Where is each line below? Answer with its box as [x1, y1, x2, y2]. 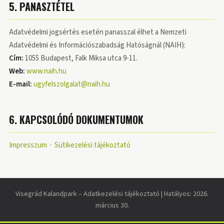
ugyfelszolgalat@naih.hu [33, 79, 110, 89]
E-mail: [9, 79, 32, 89]
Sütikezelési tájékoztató [54, 140, 130, 150]
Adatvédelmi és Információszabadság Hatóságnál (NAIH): [9, 40, 185, 50]
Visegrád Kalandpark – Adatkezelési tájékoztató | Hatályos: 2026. [15, 189, 208, 199]
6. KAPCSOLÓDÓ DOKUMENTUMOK [9, 112, 143, 127]
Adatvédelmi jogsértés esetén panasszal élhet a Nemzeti [9, 27, 186, 37]
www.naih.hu [26, 66, 66, 76]
